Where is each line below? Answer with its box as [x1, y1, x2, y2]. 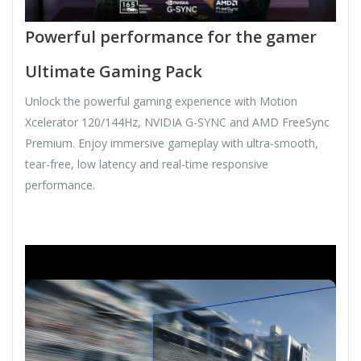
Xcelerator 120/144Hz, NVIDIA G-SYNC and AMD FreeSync [25, 114, 330, 131]
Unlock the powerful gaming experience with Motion [25, 93, 297, 110]
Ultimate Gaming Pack [25, 60, 202, 83]
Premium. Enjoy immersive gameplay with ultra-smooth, [25, 135, 318, 151]
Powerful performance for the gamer [25, 26, 317, 48]
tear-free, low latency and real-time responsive [25, 156, 268, 172]
